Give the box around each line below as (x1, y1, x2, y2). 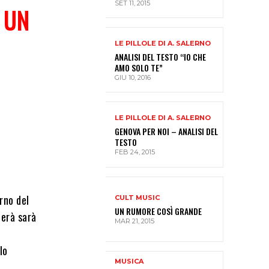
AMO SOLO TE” (115, 61, 163, 74)
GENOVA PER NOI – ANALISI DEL (115, 124, 218, 138)
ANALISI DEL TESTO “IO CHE (115, 50, 206, 63)
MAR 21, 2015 (115, 217, 154, 226)
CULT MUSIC (115, 193, 160, 202)
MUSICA (115, 257, 144, 266)
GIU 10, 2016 (115, 73, 151, 82)
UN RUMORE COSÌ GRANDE (115, 205, 202, 218)
